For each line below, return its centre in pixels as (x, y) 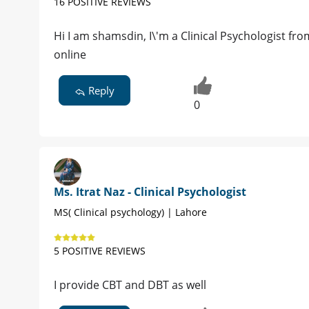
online (70, 54)
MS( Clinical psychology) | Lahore (130, 212)
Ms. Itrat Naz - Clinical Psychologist (150, 192)
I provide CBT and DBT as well (130, 285)
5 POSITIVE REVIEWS (100, 251)
